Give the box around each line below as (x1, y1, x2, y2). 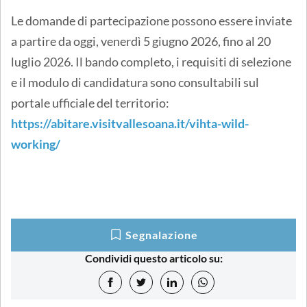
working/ (11, 136, 60, 152)
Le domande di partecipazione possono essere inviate (11, 13, 292, 29)
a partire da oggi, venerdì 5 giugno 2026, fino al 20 (11, 34, 271, 49)
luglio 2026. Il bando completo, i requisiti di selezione (11, 54, 291, 70)
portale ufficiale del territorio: (11, 95, 169, 111)
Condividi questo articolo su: (84, 251, 223, 265)
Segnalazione (125, 228, 198, 242)
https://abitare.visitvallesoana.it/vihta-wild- (11, 116, 249, 132)
